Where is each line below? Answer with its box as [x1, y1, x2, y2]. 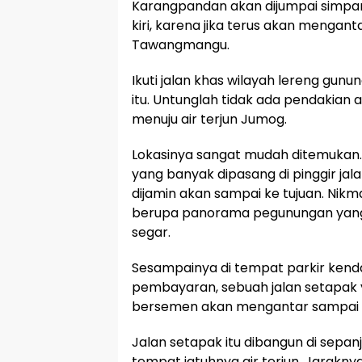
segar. [132, 223, 170, 242]
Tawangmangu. [132, 36, 229, 54]
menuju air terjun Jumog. [132, 110, 287, 128]
